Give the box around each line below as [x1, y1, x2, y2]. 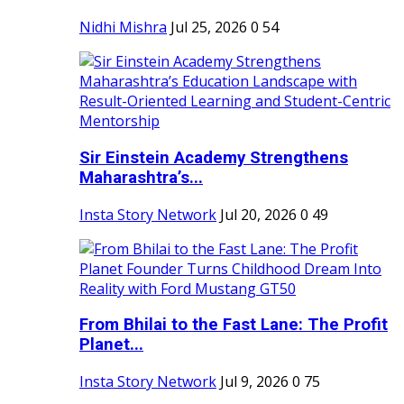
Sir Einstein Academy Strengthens [79, 148, 348, 169]
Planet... [79, 335, 143, 355]
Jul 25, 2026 [170, 17, 247, 38]
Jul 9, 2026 [220, 372, 289, 392]
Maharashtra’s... [79, 168, 203, 188]
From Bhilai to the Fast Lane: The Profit [79, 315, 388, 335]
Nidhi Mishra [79, 17, 167, 38]
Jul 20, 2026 [220, 204, 297, 225]
